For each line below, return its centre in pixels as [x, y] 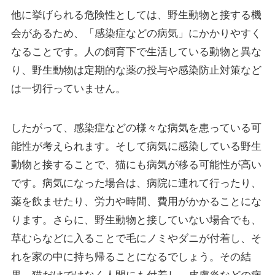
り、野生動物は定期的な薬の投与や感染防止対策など [136, 70]
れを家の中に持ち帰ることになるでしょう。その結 [131, 257]
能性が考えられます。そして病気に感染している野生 [136, 147]
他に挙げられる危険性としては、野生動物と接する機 [136, 15]
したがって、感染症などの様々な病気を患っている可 [136, 128]
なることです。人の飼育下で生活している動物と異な [136, 52]
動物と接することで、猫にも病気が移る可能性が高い [136, 165]
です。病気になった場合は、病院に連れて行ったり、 [136, 184]
